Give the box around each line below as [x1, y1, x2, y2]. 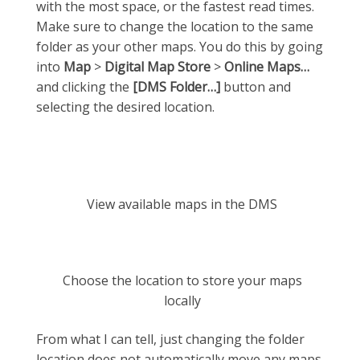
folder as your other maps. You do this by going [36, 37, 323, 55]
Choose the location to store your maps [62, 272, 302, 290]
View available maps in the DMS [87, 194, 277, 213]
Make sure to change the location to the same [36, 17, 313, 35]
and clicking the [36, 77, 133, 96]
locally [163, 292, 201, 310]
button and [220, 77, 291, 96]
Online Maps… [224, 57, 309, 76]
